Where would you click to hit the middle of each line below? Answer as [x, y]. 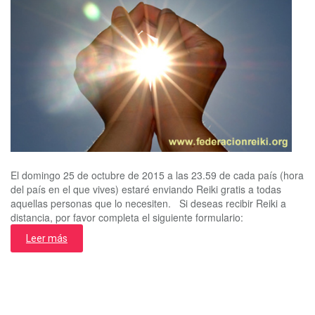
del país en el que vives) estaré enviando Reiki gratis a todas [146, 189]
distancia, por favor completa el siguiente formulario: [127, 217]
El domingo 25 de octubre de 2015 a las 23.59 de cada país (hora [157, 175]
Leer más [47, 238]
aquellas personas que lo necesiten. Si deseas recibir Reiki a [148, 203]
